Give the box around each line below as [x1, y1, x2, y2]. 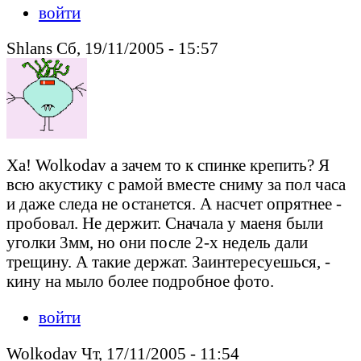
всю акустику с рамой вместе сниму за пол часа [6, 175, 346, 194]
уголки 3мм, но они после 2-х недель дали [6, 233, 308, 252]
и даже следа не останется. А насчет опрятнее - [6, 194, 342, 214]
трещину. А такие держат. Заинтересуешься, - [6, 252, 330, 272]
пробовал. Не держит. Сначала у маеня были [6, 214, 323, 233]
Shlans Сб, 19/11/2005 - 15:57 [6, 39, 218, 58]
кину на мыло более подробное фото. [6, 272, 274, 291]
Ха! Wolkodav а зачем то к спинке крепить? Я [6, 156, 330, 175]
